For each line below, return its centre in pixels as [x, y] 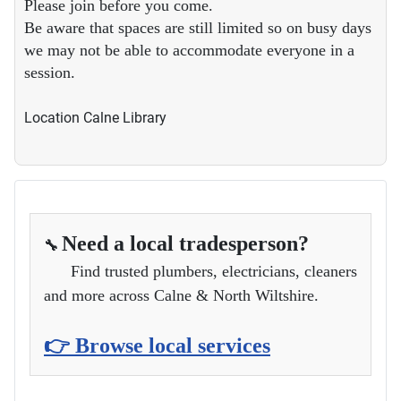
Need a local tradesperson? [185, 243]
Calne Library [125, 117]
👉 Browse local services [157, 345]
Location [54, 117]
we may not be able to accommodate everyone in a [189, 50]
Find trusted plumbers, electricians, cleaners [200, 271]
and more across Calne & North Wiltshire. [181, 295]
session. [50, 72]
